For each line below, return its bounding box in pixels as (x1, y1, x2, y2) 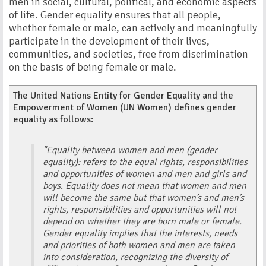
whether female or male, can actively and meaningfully (9, 21, 257, 34)
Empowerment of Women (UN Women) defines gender (13, 102, 237, 113)
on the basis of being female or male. (9, 61, 176, 74)
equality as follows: (13, 113, 94, 125)
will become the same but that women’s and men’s (43, 192, 245, 204)
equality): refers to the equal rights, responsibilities (43, 156, 248, 168)
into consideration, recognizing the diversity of (43, 251, 229, 263)
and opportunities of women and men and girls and (43, 168, 247, 180)
